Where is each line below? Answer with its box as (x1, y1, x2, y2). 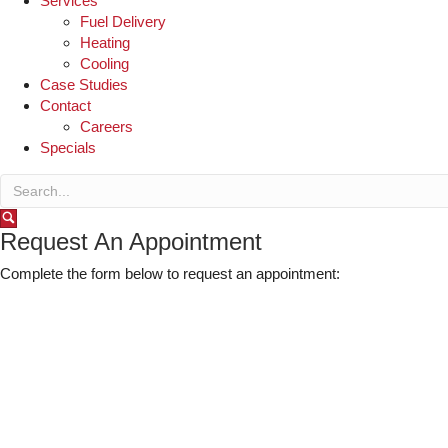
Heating (80, 34, 130, 51)
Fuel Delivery (80, 13, 166, 30)
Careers (80, 118, 133, 135)
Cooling (80, 55, 129, 72)
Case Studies (40, 76, 128, 93)
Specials (40, 139, 96, 156)
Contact (40, 97, 91, 114)
